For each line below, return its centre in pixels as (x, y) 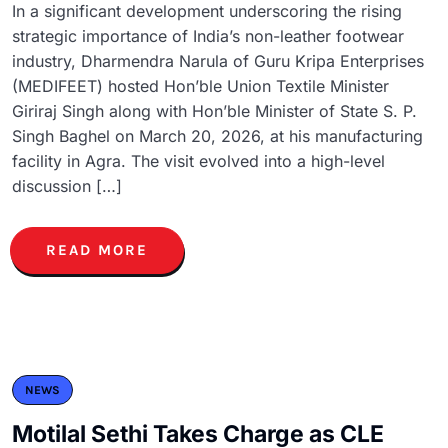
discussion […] (67, 185)
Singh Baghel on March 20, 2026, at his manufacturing (217, 135)
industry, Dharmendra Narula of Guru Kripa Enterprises (218, 60)
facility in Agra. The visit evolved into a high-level (198, 160)
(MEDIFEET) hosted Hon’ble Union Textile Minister (200, 85)
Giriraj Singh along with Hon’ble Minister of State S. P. (214, 110)
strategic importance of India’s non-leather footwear (208, 35)
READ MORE (97, 249)
